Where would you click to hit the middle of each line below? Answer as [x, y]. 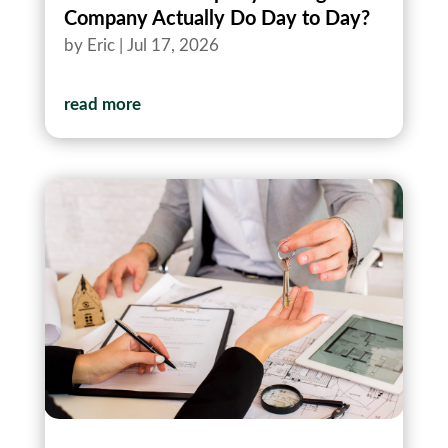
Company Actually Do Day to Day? [216, 19]
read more [102, 105]
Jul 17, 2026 [172, 46]
